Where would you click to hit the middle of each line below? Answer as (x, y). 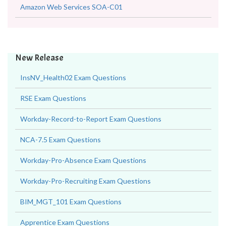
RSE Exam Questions (53, 113)
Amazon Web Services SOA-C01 (71, 22)
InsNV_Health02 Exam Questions (73, 93)
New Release (39, 73)
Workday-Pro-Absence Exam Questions (83, 175)
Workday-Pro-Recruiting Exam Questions (86, 196)
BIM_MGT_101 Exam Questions (71, 217)
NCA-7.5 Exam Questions (61, 155)
